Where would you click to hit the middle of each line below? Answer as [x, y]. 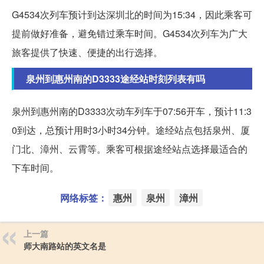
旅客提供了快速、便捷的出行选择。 [87, 52]
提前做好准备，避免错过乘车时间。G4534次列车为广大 [130, 33]
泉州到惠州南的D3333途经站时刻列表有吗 [115, 78]
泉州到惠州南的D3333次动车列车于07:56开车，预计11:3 [132, 111]
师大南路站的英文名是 [65, 245]
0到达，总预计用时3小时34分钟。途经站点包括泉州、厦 [131, 130]
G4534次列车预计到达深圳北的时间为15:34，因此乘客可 [132, 14]
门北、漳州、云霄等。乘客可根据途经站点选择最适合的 [130, 148]
